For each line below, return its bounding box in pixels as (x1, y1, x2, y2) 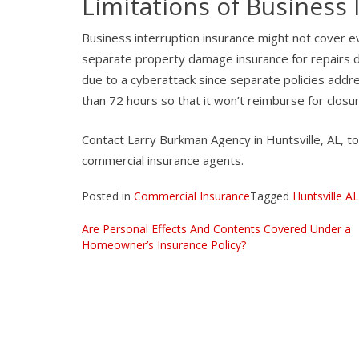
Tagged (250, 188, 292, 204)
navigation (81, 244, 200, 277)
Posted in (82, 188, 134, 204)
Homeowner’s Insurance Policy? (82, 237, 246, 253)
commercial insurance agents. (82, 151, 244, 168)
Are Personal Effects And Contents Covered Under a (82, 221, 351, 237)
